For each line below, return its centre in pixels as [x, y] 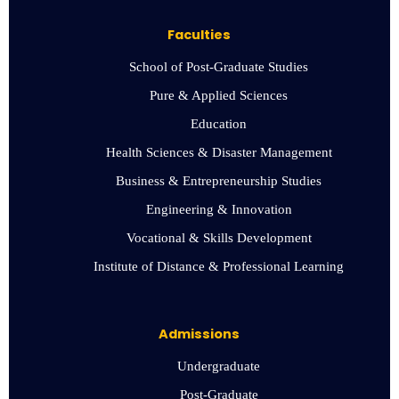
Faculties [199, 34]
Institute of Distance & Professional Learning [219, 266]
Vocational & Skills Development [219, 237]
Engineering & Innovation [219, 209]
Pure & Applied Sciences [219, 95]
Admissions [199, 334]
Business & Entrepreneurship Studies [219, 180]
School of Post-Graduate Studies [219, 66]
